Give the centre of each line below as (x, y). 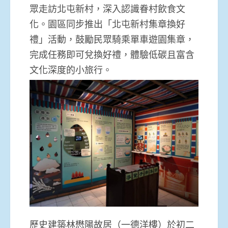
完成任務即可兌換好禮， (80, 54)
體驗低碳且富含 (162, 54)
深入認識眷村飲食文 (144, 8)
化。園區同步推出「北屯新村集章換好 (107, 24)
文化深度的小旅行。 (71, 69)
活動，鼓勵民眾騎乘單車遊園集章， (121, 39)
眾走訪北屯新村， (66, 8)
